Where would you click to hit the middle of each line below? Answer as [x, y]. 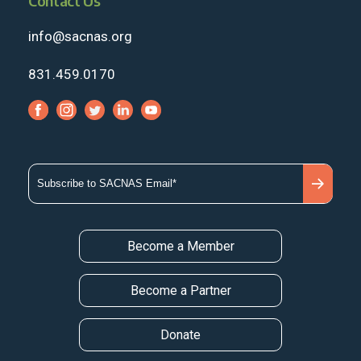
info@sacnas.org [80, 36]
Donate [180, 334]
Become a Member [180, 246]
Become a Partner [180, 290]
